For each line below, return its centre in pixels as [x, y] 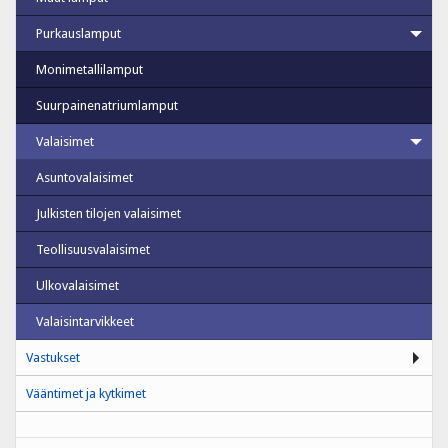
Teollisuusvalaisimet [93, 249]
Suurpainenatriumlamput [107, 105]
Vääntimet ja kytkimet [86, 393]
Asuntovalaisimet [84, 177]
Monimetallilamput [89, 69]
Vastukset [53, 357]
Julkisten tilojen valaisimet [108, 213]
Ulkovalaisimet [77, 285]
